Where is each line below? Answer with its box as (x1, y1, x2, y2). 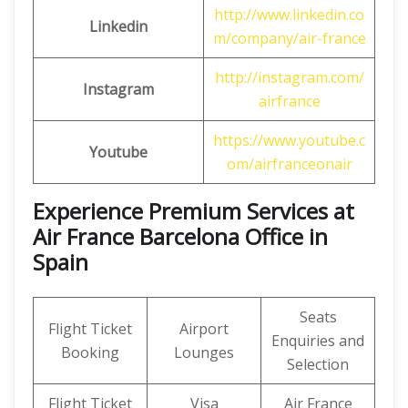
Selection (287, 354, 349, 374)
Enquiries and (271, 331, 364, 351)
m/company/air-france (212, 28, 366, 48)
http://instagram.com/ (214, 67, 364, 87)
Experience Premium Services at (33, 196, 354, 226)
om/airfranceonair (226, 154, 352, 174)
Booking (61, 342, 119, 362)
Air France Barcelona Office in (33, 221, 328, 251)
